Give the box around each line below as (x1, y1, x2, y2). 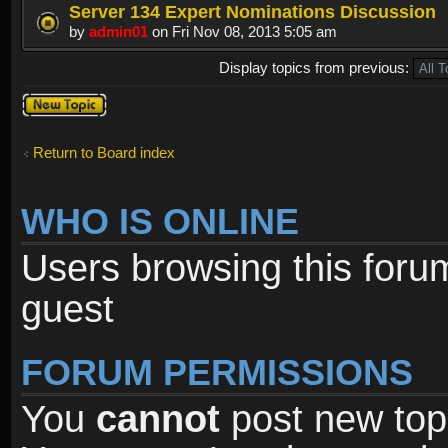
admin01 (89, 22, 148, 40)
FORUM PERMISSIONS (21, 352, 413, 393)
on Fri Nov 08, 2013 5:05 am (148, 22, 337, 40)
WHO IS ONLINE (21, 201, 299, 242)
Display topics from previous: (219, 59, 414, 77)
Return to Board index (33, 144, 175, 162)
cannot (96, 397, 220, 440)
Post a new (21, 91, 94, 109)
